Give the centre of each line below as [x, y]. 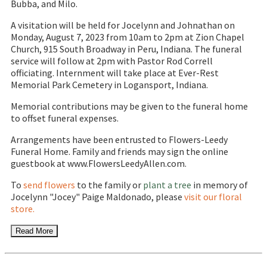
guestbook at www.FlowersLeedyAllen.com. [99, 164]
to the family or [109, 185]
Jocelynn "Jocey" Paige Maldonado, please [97, 197]
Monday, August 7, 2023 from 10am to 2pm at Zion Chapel [128, 37]
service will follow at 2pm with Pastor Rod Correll [112, 61]
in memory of [220, 185]
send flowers [49, 185]
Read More [34, 231]
